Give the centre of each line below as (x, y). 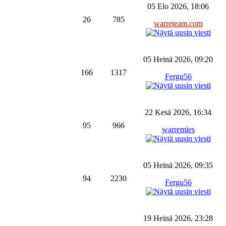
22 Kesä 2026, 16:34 (178, 112)
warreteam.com (178, 23)
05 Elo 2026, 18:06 (178, 6)
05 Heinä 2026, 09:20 (178, 59)
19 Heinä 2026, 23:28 (178, 218)
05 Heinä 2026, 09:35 (178, 165)
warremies (178, 129)
